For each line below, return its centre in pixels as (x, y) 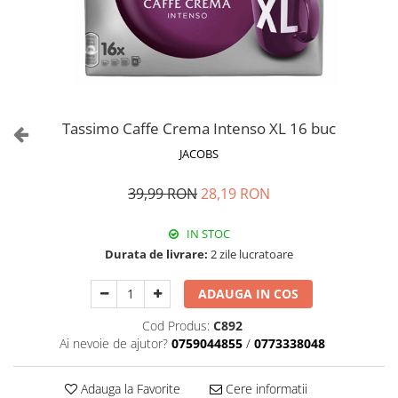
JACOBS (199, 154)
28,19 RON (235, 194)
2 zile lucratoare (251, 254)
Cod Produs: (176, 326)
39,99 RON (163, 194)
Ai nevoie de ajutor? (114, 343)
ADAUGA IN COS (249, 294)
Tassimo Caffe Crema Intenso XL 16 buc (199, 128)
